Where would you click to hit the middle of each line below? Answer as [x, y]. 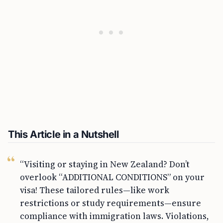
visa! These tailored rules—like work [95, 190]
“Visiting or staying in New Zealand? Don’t [105, 164]
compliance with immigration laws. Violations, [114, 216]
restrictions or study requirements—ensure [111, 203]
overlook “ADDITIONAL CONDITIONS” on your [112, 177]
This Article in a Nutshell [63, 134]
